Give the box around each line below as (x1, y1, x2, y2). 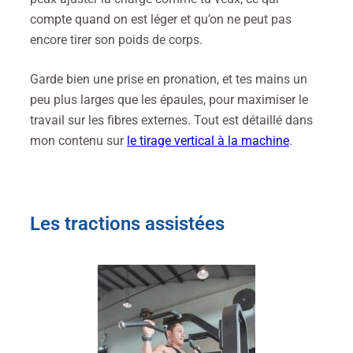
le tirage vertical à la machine (127, 132, 289, 148)
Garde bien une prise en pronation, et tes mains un (30, 71, 307, 87)
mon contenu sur (30, 132, 127, 148)
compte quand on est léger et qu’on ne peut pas (30, 11, 292, 27)
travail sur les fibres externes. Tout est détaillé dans (30, 112, 313, 128)
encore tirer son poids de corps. (30, 32, 203, 47)
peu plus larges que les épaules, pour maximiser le (30, 91, 308, 107)
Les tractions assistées (30, 212, 225, 235)
